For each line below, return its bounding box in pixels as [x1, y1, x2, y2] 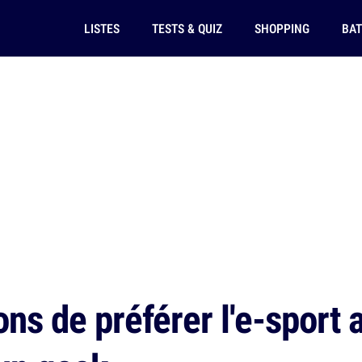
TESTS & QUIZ [151, 19, 222, 37]
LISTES [83, 19, 120, 37]
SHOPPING [254, 19, 309, 37]
